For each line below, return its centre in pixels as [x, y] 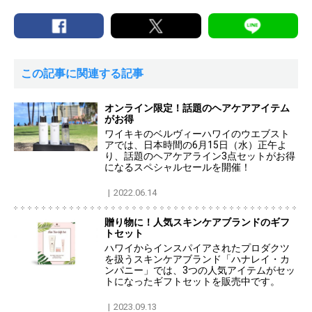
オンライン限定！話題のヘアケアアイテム [197, 108]
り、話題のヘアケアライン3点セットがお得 [200, 156]
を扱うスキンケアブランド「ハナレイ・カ [197, 259]
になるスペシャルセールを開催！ [178, 167]
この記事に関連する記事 [82, 74]
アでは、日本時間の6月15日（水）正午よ [196, 145]
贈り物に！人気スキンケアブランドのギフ [197, 223]
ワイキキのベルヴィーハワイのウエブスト [197, 134]
